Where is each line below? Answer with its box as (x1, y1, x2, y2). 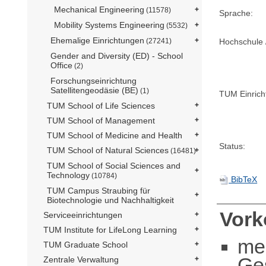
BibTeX (229, 174, 258, 184)
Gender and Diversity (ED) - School (50, 50, 183, 61)
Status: (219, 141, 246, 151)
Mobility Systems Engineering (54, 20, 164, 30)
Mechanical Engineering (54, 4, 144, 14)
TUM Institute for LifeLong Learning (43, 224, 177, 235)
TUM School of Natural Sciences (47, 145, 169, 155)
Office (50, 60, 72, 70)
